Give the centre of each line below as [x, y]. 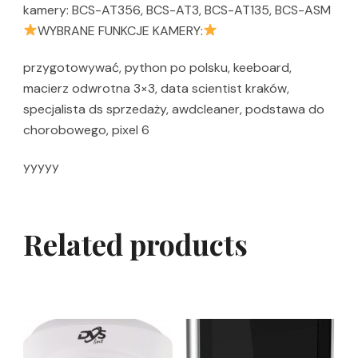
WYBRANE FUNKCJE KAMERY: [121, 30]
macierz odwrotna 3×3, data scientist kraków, [156, 88]
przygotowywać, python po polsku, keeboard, [157, 67]
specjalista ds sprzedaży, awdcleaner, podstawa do [174, 109]
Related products [135, 243]
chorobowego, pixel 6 [86, 129]
